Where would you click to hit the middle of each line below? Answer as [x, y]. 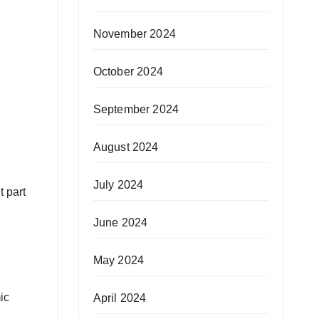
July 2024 [118, 185]
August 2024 [126, 147]
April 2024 [120, 298]
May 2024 [119, 260]
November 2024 [135, 34]
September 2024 [136, 109]
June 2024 [120, 223]
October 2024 [128, 72]
